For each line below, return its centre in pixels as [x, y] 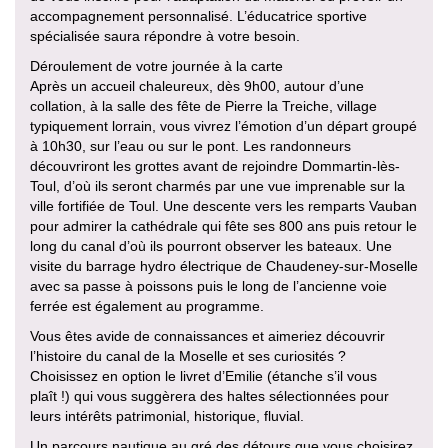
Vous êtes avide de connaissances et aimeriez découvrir [207, 336]
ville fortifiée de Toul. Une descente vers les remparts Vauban [223, 206]
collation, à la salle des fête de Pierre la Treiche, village [203, 106]
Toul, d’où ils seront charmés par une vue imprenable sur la [217, 186]
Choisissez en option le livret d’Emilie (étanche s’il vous [203, 376]
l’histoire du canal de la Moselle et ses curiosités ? [188, 356]
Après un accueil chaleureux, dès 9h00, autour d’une [197, 86]
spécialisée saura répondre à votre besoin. [165, 36]
